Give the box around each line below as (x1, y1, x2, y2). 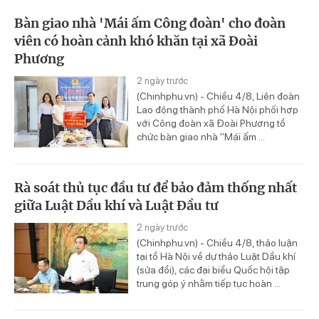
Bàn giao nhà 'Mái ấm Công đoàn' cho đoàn (14, 14, 286, 31)
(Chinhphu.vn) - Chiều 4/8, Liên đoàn (137, 90, 300, 102)
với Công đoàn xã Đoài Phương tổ (137, 117, 286, 129)
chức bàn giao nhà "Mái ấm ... (137, 130, 265, 142)
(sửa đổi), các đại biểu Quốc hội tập (137, 263, 290, 276)
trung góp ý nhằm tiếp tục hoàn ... (137, 277, 281, 289)
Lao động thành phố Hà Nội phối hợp (137, 103, 298, 115)
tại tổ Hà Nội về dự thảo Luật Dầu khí (137, 250, 296, 262)
